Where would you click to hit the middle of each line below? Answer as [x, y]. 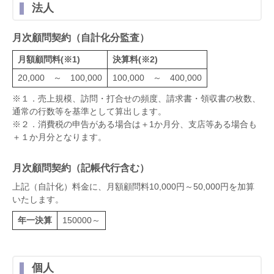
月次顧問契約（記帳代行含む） [81, 168]
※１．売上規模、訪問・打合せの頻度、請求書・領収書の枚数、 [136, 98]
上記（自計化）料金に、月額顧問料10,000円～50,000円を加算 [133, 187]
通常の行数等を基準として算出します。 [89, 111]
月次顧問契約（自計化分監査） [81, 38]
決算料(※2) [135, 59]
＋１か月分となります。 [59, 137]
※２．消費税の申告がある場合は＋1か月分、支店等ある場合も [135, 124]
